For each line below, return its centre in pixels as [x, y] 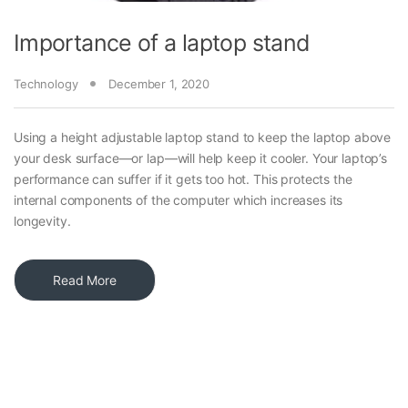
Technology [46, 83]
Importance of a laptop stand [162, 42]
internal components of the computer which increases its [178, 199]
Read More [85, 280]
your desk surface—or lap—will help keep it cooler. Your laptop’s [201, 158]
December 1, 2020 [159, 83]
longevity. [42, 220]
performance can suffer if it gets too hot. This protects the [183, 178]
